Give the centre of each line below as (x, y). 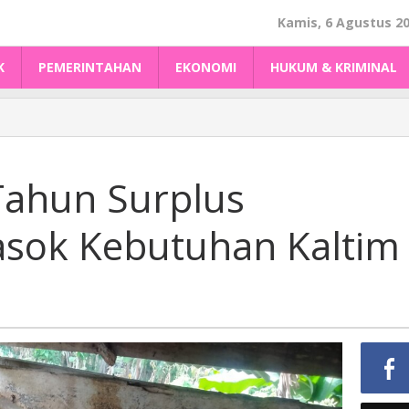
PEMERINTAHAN (90, 67)
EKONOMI (206, 67)
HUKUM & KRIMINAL (334, 67)
